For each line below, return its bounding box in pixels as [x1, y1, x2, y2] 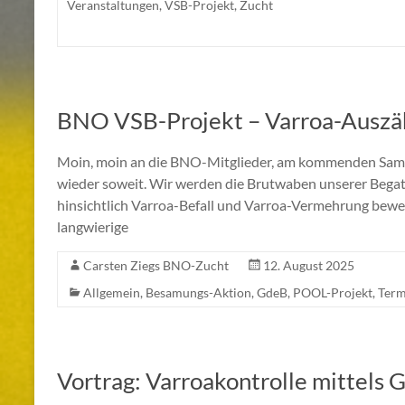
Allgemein [83, 285, 140, 301]
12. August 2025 [263, 258, 354, 274]
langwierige [57, 218, 128, 236]
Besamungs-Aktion [146, 285, 251, 301]
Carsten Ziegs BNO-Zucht [83, 258, 229, 274]
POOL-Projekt [293, 285, 372, 301]
